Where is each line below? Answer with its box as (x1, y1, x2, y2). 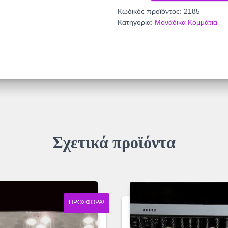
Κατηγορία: (118, 18, 155, 27)
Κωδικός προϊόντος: (118, 7, 184, 16)
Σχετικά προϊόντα (52, 133, 176, 152)
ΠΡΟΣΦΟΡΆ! (69, 198, 104, 206)
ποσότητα (117, 13, 152, 21)
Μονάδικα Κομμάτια (155, 18, 217, 27)
